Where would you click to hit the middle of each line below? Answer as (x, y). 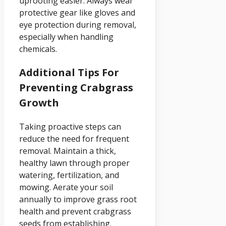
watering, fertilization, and (69, 175)
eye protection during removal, (78, 24)
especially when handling (66, 37)
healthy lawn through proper (74, 163)
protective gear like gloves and (77, 12)
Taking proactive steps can (70, 126)
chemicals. (38, 49)
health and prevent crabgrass (75, 211)
